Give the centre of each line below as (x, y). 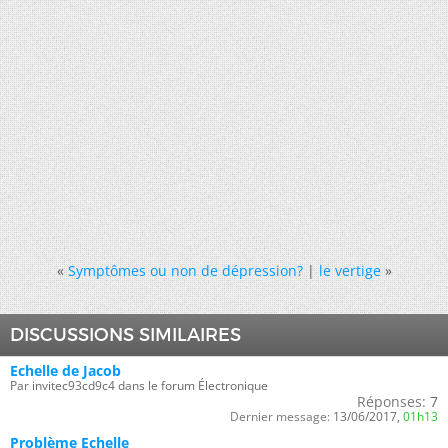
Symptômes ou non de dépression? (185, 270)
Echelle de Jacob (65, 370)
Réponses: (391, 401)
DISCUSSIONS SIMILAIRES (125, 335)
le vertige (349, 270)
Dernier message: (280, 416)
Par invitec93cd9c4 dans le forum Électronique (139, 385)
